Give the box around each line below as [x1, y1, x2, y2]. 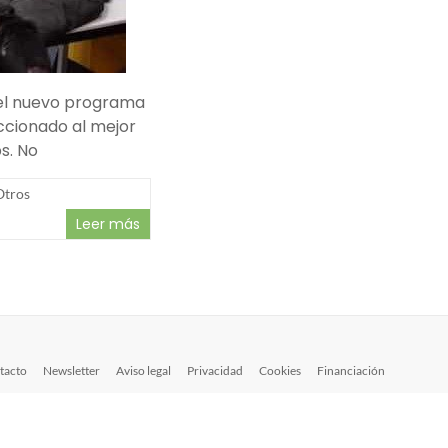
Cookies [259, 363, 301, 378]
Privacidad [187, 363, 243, 378]
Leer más [76, 214, 140, 234]
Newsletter [43, 363, 100, 378]
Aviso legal [116, 363, 171, 378]
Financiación [317, 363, 385, 378]
